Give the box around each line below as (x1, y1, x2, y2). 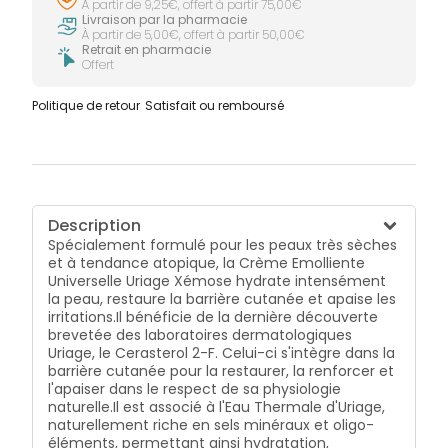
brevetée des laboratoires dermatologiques (48, 324, 353, 345)
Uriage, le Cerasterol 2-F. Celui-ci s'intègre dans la (48, 342, 396, 363)
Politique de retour (32, 96, 141, 114)
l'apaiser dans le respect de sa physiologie (48, 378, 342, 399)
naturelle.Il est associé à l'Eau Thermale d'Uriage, (48, 396, 386, 417)
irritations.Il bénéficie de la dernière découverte (48, 306, 379, 327)
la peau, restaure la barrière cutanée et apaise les (48, 288, 397, 309)
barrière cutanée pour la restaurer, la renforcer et (48, 360, 395, 381)
